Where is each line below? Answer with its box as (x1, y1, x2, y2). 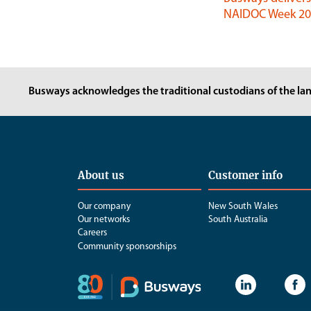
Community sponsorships (78, 242, 176, 251)
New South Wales (208, 201, 278, 211)
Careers (78, 228, 107, 238)
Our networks (78, 215, 130, 224)
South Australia (208, 215, 269, 224)
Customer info (208, 168, 283, 182)
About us (78, 168, 124, 182)
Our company (78, 201, 131, 211)
